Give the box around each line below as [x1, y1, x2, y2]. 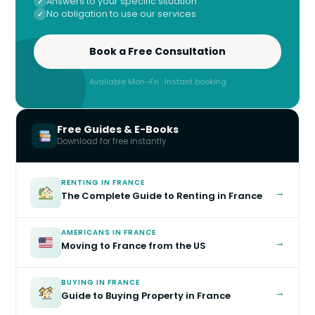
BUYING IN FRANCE [61, 277, 140, 288]
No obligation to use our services [46, 8, 196, 20]
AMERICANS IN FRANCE [61, 227, 156, 238]
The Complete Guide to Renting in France [61, 189, 262, 203]
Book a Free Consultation [89, 44, 226, 59]
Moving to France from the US [61, 239, 206, 253]
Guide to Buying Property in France [61, 289, 231, 303]
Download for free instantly [57, 136, 166, 148]
